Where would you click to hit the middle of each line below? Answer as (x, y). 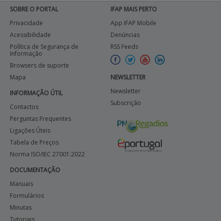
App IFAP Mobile (133, 23)
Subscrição (126, 103)
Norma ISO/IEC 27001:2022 (47, 154)
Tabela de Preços (34, 142)
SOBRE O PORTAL (34, 9)
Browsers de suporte (39, 65)
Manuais (21, 184)
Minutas (21, 207)
